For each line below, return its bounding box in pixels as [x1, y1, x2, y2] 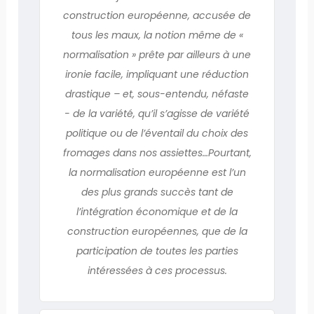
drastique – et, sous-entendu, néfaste [65, 86, 249, 101]
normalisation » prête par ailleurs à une [63, 47, 251, 62]
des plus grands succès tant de [81, 184, 233, 199]
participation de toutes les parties [76, 243, 238, 258]
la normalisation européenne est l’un [68, 165, 246, 179]
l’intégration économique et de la [76, 204, 238, 219]
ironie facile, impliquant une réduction [65, 67, 249, 81]
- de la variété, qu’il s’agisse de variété [64, 106, 250, 121]
